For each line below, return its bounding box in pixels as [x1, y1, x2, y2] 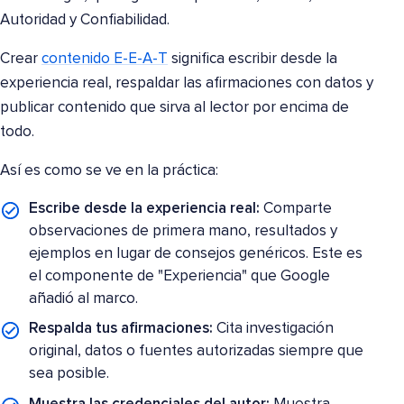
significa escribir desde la [168, 50, 337, 67]
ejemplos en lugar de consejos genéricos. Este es [29, 245, 363, 262]
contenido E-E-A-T [41, 50, 168, 67]
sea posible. [29, 366, 110, 382]
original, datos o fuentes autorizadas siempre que [29, 344, 364, 360]
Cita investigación [213, 321, 335, 337]
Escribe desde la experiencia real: [29, 200, 261, 216]
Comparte [260, 200, 333, 216]
